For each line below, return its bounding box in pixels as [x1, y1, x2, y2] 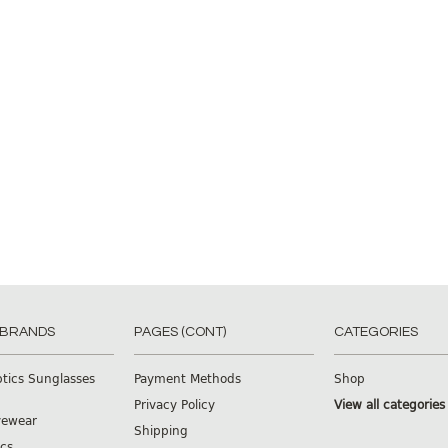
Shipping [134, 421, 188, 439]
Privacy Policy [134, 395, 215, 413]
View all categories [334, 395, 445, 413]
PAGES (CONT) [134, 325, 226, 339]
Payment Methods [134, 369, 241, 387]
